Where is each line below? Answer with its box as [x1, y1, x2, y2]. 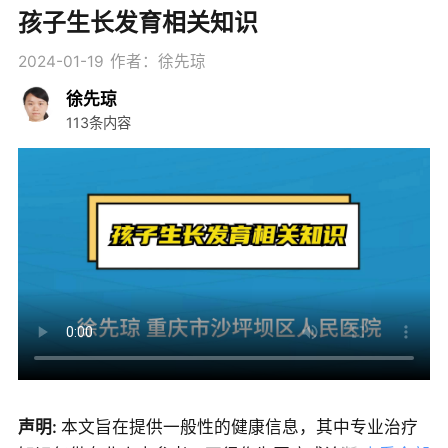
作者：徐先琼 [109, 51, 206, 71]
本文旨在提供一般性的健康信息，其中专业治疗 [60, 416, 418, 437]
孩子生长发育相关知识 [17, 7, 258, 37]
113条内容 [65, 114, 131, 132]
